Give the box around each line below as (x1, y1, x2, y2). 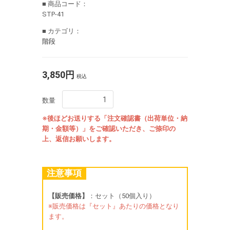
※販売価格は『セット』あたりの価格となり (48, 202, 179, 210)
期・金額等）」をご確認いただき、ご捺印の (42, 125, 176, 132)
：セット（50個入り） (88, 192, 156, 200)
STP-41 (42, 10, 64, 18)
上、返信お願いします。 (42, 135, 116, 143)
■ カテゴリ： (42, 27, 81, 35)
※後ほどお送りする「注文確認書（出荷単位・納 (42, 114, 187, 122)
